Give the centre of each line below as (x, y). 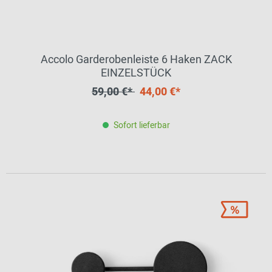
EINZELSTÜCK (136, 73)
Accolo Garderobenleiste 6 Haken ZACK (136, 60)
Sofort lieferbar (141, 125)
